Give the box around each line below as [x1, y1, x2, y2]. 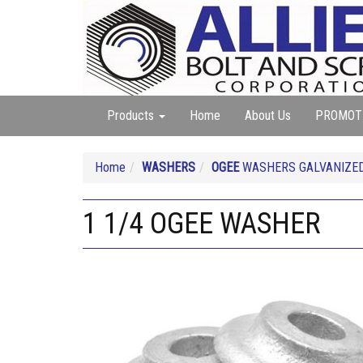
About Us [245, 108, 291, 123]
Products [107, 108, 157, 123]
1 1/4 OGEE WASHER [83, 207, 321, 241]
